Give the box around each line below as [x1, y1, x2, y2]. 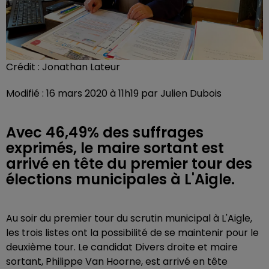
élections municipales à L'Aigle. [6, 169, 235, 189]
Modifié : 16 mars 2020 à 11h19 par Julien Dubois [6, 86, 222, 100]
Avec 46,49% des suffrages [6, 122, 204, 142]
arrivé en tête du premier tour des [6, 154, 252, 174]
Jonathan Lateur [42, 60, 120, 74]
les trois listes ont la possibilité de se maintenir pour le [6, 226, 259, 240]
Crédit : [6, 60, 42, 74]
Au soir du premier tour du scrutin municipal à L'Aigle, [6, 211, 252, 225]
